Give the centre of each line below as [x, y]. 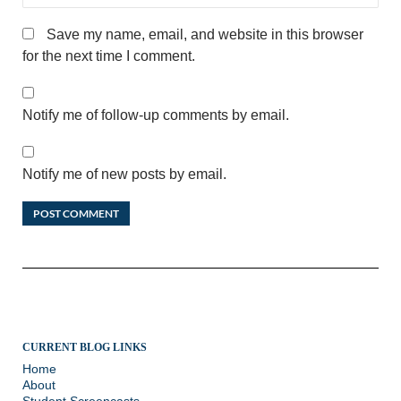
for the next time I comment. [109, 55]
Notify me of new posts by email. [124, 174]
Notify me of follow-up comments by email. [156, 115]
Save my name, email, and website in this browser [205, 34]
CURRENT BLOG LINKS [85, 347]
